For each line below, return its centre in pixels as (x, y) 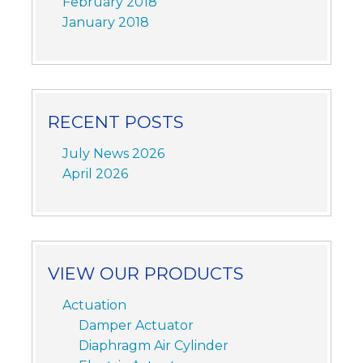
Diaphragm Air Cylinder (153, 346)
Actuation (94, 305)
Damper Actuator (136, 326)
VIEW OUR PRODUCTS (145, 274)
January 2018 (105, 22)
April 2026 (95, 174)
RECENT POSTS (115, 122)
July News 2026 (113, 154)
